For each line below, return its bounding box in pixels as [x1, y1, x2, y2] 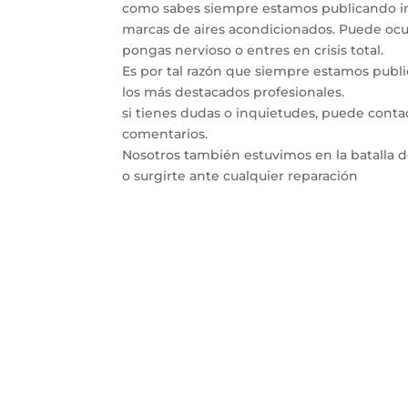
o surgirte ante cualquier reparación [122, 168, 359, 185]
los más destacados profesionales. [122, 84, 345, 101]
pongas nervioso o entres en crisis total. [122, 42, 384, 59]
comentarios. [122, 126, 209, 143]
